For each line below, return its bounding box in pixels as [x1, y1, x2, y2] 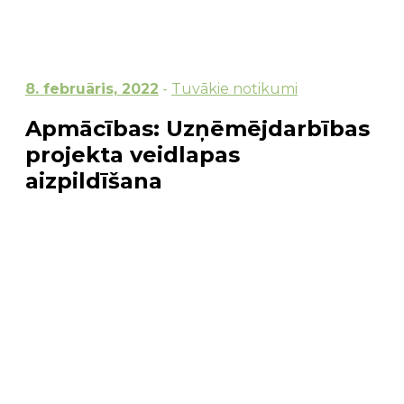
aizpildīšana [25, 167, 162, 194]
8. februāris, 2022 [25, 79, 159, 97]
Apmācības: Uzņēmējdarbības [25, 115, 370, 142]
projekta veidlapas [25, 141, 240, 168]
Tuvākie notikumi [171, 79, 298, 97]
